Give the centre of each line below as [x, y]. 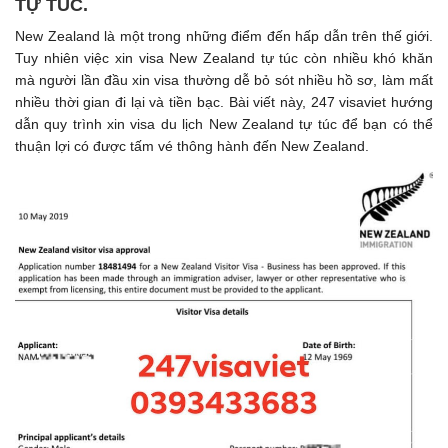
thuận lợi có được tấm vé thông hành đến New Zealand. [192, 146]
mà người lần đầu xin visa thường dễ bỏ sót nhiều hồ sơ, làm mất [224, 80]
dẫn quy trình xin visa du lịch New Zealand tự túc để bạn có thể [224, 124]
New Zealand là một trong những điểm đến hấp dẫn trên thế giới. [224, 36]
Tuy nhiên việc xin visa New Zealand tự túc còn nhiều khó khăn [224, 58]
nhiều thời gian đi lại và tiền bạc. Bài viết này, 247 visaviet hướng [224, 102]
